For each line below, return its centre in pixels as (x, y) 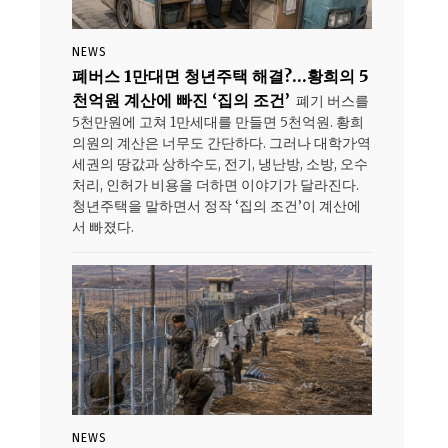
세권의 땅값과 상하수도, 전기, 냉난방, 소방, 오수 (220, 164)
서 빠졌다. (103, 227)
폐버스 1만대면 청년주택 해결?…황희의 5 (220, 76)
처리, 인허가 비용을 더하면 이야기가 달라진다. (215, 185)
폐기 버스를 (332, 101)
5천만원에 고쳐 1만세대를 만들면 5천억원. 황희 (218, 122)
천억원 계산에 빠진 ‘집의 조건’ (181, 100)
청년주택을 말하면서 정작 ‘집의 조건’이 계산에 (216, 206)
